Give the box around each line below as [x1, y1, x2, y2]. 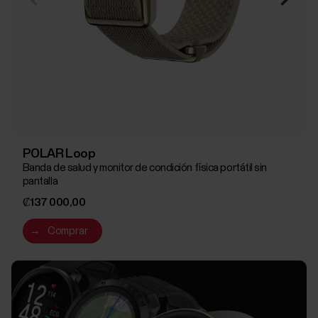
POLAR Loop [22, 148, 96, 161]
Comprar [47, 226, 89, 237]
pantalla [22, 176, 58, 187]
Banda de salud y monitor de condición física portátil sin [22, 163, 268, 174]
